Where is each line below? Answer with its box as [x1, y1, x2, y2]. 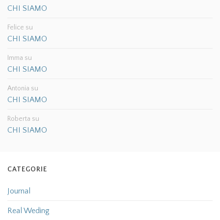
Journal [7, 187, 30, 196]
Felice [7, 24, 24, 32]
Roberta [7, 115, 30, 123]
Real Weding [7, 206, 50, 216]
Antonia [7, 84, 29, 93]
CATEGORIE [7, 165, 47, 174]
